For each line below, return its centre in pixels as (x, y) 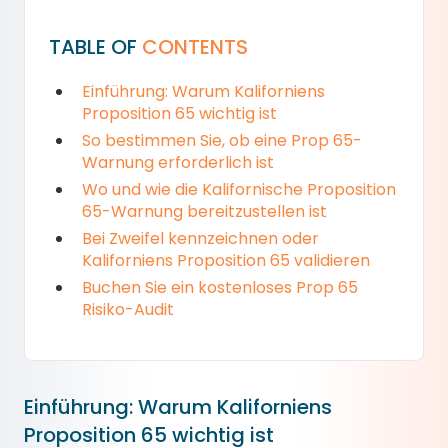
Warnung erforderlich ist (178, 162)
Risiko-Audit (128, 309)
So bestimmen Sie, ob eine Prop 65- (222, 140)
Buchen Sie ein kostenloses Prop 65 (220, 287)
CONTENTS (195, 47)
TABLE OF (95, 47)
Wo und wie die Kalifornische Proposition (239, 189)
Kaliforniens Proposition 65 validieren (226, 260)
